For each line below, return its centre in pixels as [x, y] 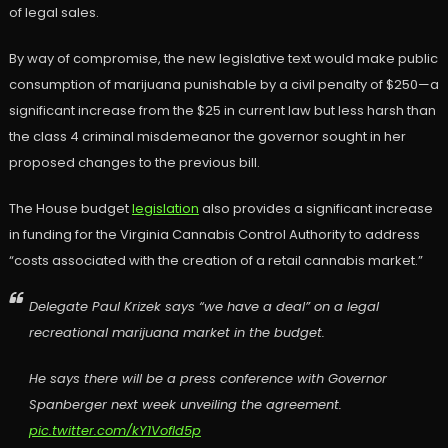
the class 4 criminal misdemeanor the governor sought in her [207, 137]
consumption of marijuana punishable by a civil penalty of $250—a [223, 85]
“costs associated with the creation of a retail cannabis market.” [215, 261]
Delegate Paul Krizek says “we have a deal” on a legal [203, 307]
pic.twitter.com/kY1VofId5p [114, 431]
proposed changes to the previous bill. [134, 163]
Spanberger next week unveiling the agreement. [185, 405]
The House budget [70, 209]
